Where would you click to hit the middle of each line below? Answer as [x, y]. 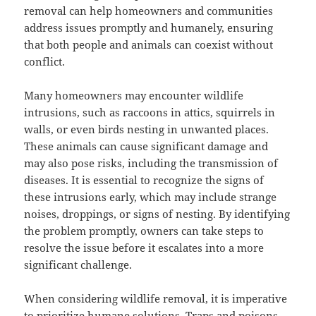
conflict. [45, 62]
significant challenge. [78, 265]
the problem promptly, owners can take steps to [144, 231]
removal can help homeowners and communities [149, 11]
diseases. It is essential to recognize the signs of [144, 180]
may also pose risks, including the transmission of [151, 163]
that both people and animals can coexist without [149, 45]
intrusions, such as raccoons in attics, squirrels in [150, 113]
